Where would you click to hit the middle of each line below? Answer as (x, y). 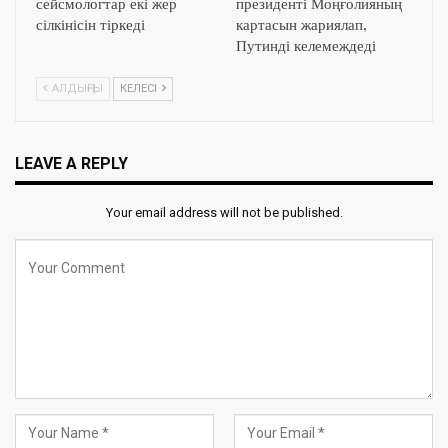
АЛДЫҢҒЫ (76, 89)
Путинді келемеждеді (306, 47)
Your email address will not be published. (224, 212)
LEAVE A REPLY (71, 164)
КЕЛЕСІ (140, 89)
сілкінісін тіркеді (90, 26)
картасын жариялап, (301, 26)
